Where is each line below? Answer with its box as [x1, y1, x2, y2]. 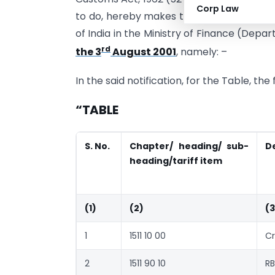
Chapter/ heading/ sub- [130, 140, 249, 152]
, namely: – [176, 45, 227, 60]
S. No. [85, 140, 110, 152]
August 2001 [110, 45, 176, 60]
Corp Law [196, 2, 239, 15]
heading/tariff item [130, 155, 222, 167]
